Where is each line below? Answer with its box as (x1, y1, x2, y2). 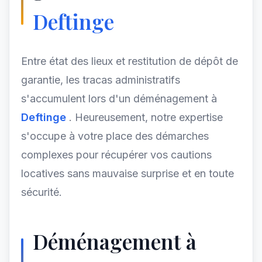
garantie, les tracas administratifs (21, 74, 180, 86)
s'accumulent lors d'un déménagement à (21, 92, 217, 105)
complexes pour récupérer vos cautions (21, 149, 212, 161)
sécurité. (21, 186, 62, 198)
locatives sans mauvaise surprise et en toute (21, 167, 234, 180)
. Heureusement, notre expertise (69, 111, 223, 123)
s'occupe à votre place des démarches (21, 130, 209, 142)
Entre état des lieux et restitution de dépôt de (21, 55, 238, 67)
